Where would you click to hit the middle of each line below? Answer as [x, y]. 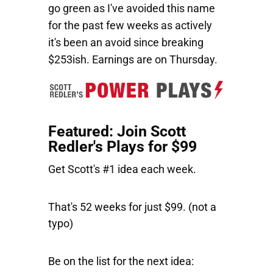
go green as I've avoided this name [132, 8]
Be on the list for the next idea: [121, 261]
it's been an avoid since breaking [126, 42]
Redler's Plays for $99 [122, 146]
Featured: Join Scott [117, 131]
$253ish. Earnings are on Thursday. [133, 59]
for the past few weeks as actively [130, 25]
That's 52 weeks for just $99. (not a [132, 207]
